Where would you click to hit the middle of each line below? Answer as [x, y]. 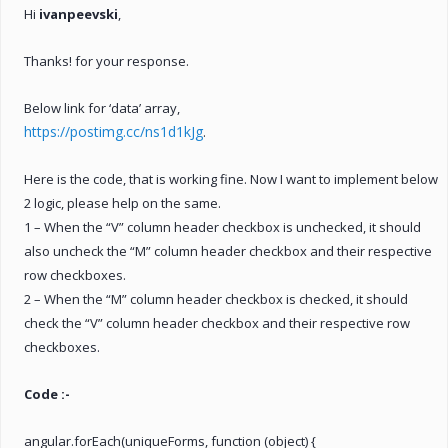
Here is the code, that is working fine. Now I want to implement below [231, 178]
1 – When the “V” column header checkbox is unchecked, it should [222, 226]
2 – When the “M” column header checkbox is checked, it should [216, 298]
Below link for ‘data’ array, [102, 107]
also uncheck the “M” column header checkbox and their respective [228, 250]
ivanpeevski [78, 13]
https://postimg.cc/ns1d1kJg [113, 131]
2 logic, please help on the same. [122, 202]
